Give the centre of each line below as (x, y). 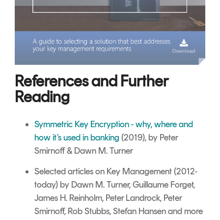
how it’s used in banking (77, 137)
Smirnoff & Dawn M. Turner (84, 151)
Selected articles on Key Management (103, 171)
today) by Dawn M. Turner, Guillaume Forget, (115, 184)
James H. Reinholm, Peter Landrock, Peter (108, 198)
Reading (42, 96)
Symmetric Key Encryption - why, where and (114, 124)
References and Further (91, 81)
